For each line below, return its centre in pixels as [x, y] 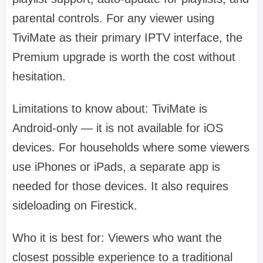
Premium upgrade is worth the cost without [124, 57]
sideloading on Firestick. [75, 206]
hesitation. [39, 77]
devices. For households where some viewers [131, 148]
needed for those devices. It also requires [120, 186]
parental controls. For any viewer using [113, 18]
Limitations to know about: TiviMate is [110, 109]
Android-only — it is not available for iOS [118, 128]
